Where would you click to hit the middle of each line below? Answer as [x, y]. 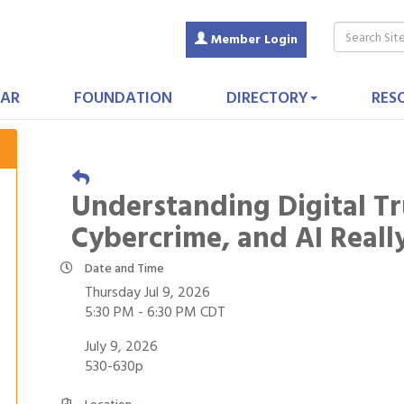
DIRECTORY [267, 98]
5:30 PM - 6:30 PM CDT [155, 312]
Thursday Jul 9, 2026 [147, 292]
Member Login [254, 39]
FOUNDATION [123, 98]
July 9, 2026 [121, 346]
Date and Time [124, 268]
